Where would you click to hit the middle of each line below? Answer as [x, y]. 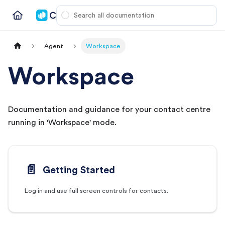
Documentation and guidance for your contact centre [109, 109]
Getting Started [79, 170]
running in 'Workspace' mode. [62, 123]
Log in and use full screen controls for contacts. [96, 191]
